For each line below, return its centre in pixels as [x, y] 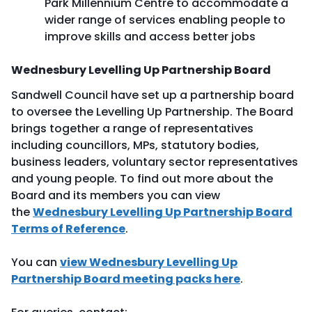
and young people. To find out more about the [142, 179]
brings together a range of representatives [132, 128]
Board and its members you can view [116, 195]
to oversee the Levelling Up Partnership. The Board [152, 112]
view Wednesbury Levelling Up [149, 262]
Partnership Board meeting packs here [126, 279]
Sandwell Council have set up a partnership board [153, 95]
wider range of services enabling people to [165, 20]
